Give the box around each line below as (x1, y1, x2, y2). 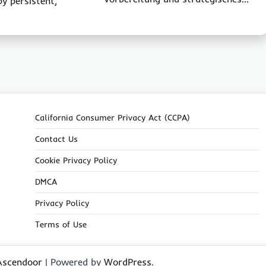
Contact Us (34, 134, 78, 144)
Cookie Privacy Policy (34, 155, 117, 166)
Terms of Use (34, 219, 87, 230)
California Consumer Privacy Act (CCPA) (34, 112, 190, 123)
